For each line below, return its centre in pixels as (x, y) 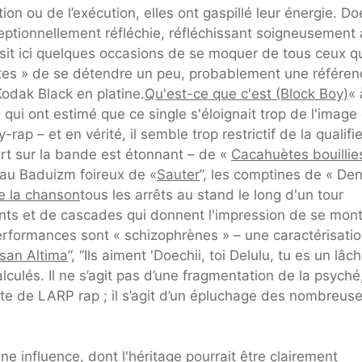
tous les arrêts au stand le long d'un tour (212, 194)
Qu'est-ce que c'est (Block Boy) (246, 93)
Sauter (178, 174)
